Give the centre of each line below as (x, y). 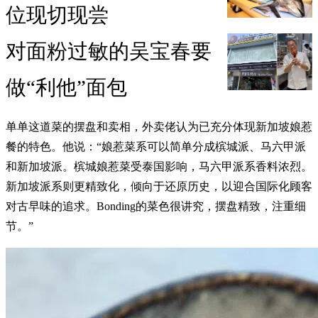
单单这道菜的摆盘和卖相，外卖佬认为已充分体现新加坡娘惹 (159, 126)
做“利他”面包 (66, 87)
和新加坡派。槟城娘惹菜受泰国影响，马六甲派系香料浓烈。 (159, 166)
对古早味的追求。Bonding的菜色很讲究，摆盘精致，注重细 (156, 206)
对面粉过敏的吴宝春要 (109, 51)
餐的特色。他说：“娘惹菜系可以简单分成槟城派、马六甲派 (156, 146)
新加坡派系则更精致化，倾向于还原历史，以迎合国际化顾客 (159, 186)
